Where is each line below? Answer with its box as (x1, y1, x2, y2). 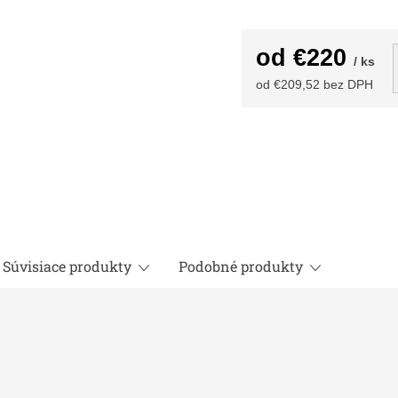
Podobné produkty (179, 257, 303, 276)
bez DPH (320, 76, 373, 92)
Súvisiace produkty (3, 257, 131, 276)
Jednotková (255, 92, 335, 111)
